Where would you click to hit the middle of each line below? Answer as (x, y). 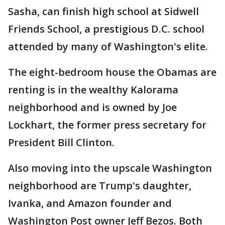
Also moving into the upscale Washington (110, 168)
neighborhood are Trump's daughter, (100, 186)
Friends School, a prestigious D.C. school (106, 29)
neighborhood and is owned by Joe (92, 107)
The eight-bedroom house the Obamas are (112, 72)
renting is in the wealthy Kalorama (93, 90)
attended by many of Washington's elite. (108, 46)
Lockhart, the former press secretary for (107, 125)
